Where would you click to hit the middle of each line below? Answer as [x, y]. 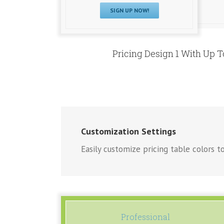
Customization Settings [128, 131]
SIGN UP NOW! [129, 10]
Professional [145, 217]
